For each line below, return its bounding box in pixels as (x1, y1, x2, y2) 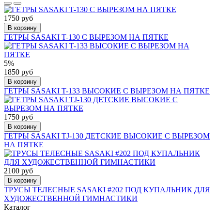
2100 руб (4, 166, 33, 175)
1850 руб (4, 67, 33, 76)
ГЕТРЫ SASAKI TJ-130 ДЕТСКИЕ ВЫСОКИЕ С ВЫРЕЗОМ (4, 131, 210, 140)
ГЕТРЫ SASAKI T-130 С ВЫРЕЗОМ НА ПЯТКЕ (4, 32, 169, 41)
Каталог (4, 202, 31, 211)
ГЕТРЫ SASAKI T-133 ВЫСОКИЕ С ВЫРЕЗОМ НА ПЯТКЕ (4, 86, 210, 95)
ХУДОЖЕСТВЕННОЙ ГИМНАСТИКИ (4, 194, 138, 202)
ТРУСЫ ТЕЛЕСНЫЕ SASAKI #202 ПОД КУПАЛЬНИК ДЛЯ (4, 185, 210, 194)
